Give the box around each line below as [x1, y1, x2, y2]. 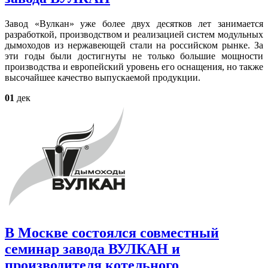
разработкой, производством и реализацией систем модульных [5, 29, 263, 40]
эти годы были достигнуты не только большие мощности [5, 51, 263, 62]
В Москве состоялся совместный [5, 225, 219, 241]
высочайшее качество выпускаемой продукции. [5, 72, 200, 83]
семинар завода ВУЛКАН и [5, 241, 180, 257]
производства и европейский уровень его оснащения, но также [5, 62, 263, 72]
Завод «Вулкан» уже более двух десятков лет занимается [5, 19, 263, 29]
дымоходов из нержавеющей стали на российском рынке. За [5, 40, 263, 51]
